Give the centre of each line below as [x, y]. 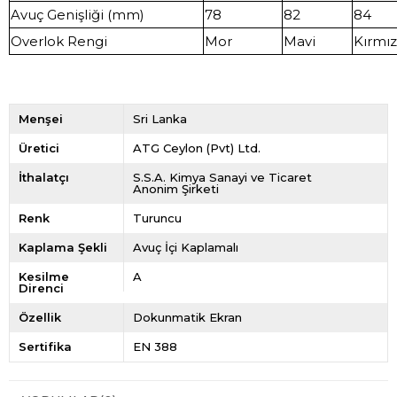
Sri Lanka [160, 119]
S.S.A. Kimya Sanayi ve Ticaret [222, 177]
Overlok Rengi [59, 41]
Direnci [41, 288]
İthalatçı [44, 177]
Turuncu [157, 218]
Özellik [40, 317]
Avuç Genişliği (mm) [78, 15]
